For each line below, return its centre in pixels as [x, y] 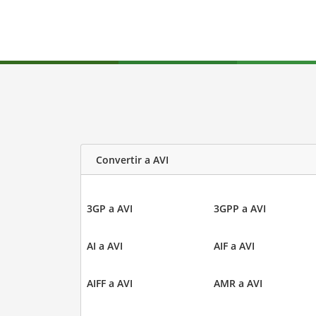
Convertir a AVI [132, 159]
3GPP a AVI [240, 209]
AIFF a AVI [109, 284]
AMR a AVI [238, 284]
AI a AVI [104, 246]
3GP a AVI [109, 209]
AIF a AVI [234, 246]
